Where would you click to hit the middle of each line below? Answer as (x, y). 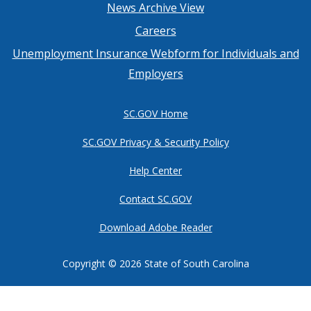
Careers (155, 31)
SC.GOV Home (155, 114)
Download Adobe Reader (155, 228)
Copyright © (91, 264)
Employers (155, 74)
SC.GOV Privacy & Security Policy (155, 142)
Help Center (155, 171)
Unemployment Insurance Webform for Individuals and (155, 54)
